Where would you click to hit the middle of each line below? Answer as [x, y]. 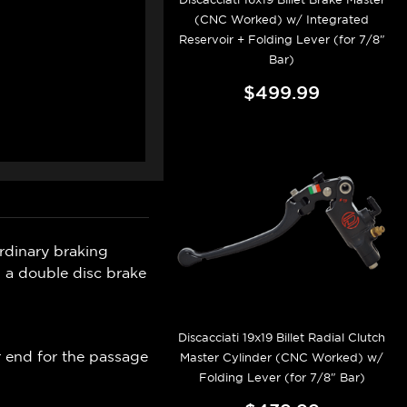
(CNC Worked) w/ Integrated [282, 19]
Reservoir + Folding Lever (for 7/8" [282, 39]
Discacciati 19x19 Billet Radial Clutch [282, 337]
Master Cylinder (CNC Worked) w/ [282, 357]
